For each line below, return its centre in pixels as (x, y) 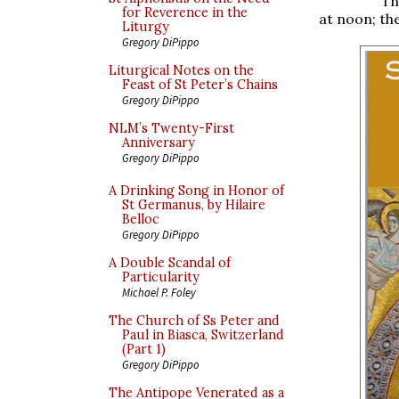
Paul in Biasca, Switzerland (203, 335)
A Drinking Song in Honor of (196, 191)
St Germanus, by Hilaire (194, 205)
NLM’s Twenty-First (171, 128)
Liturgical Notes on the (181, 70)
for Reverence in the (185, 12)
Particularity (161, 277)
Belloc (141, 219)
